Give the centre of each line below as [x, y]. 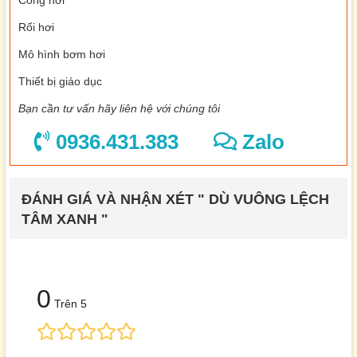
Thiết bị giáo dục [60, 82]
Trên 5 [69, 304]
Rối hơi [36, 27]
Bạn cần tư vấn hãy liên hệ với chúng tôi [119, 109]
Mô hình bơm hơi [62, 55]
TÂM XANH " [65, 220]
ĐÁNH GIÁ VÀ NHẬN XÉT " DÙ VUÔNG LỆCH [175, 200]
